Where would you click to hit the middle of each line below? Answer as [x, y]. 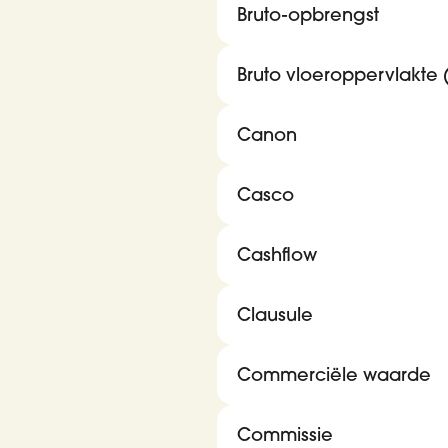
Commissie [285, 434]
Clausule [275, 314]
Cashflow [277, 254]
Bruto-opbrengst [308, 14]
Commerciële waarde [334, 374]
